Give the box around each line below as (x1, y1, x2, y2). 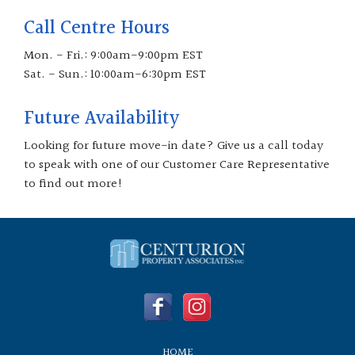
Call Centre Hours (24, 13, 170, 44)
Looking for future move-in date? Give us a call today (24, 136, 323, 157)
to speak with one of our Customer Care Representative (24, 155, 330, 176)
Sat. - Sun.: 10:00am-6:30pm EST (24, 65, 206, 86)
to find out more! (24, 174, 123, 195)
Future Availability (24, 104, 179, 135)
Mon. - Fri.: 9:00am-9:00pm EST (24, 46, 203, 67)
